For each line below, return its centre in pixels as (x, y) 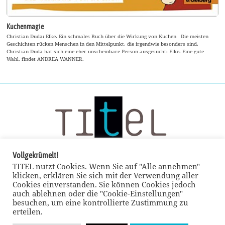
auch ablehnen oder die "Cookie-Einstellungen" (98, 193)
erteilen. (28, 211)
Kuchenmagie (25, 27)
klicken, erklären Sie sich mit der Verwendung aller (105, 175)
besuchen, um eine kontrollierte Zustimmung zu (100, 202)
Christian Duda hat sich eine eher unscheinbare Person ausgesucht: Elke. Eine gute (105, 51)
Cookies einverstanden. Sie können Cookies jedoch (104, 184)
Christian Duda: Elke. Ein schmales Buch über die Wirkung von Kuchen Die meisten (108, 36)
